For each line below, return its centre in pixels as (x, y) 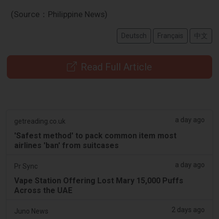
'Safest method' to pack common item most (95, 135)
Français (170, 35)
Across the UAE (43, 190)
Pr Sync (26, 166)
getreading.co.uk (40, 121)
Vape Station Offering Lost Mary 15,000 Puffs (99, 180)
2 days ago (188, 209)
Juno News (31, 211)
